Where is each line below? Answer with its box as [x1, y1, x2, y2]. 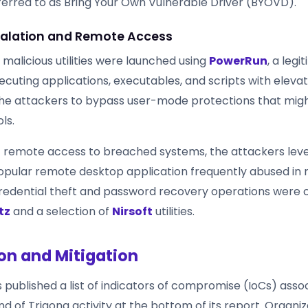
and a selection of [10, 203, 112, 219]
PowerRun [209, 52, 267, 69]
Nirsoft [112, 203, 153, 219]
